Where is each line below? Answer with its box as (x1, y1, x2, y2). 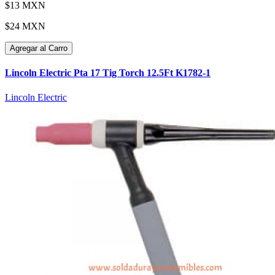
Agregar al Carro (10, 44, 68, 53)
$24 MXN (5, 21, 45, 32)
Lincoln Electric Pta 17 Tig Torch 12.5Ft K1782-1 (5, 68, 211, 79)
